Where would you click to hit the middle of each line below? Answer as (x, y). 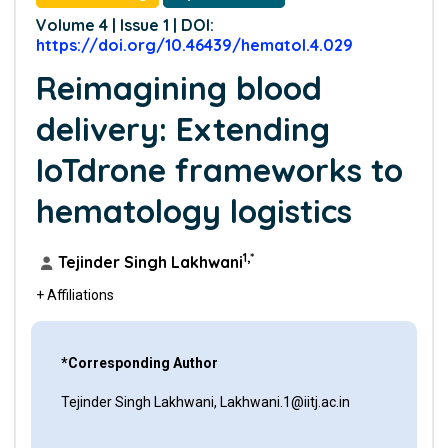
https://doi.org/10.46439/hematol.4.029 (194, 45)
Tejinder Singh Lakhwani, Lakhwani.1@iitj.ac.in (205, 402)
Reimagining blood (178, 88)
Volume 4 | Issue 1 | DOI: (124, 25)
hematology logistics (193, 211)
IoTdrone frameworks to (219, 170)
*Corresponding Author (139, 363)
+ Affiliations (74, 295)
